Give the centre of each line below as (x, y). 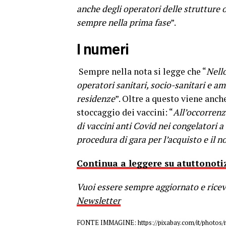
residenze (96, 98)
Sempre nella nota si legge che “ (142, 71)
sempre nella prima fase (124, 22)
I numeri (103, 49)
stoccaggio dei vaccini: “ (125, 112)
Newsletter (99, 200)
